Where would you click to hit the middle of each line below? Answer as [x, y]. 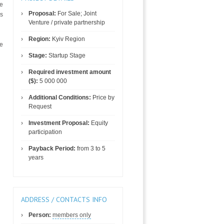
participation [45, 132]
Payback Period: [52, 148]
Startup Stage [66, 55]
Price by [103, 97]
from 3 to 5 [90, 148]
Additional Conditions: [60, 97]
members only [72, 215]
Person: [40, 215]
